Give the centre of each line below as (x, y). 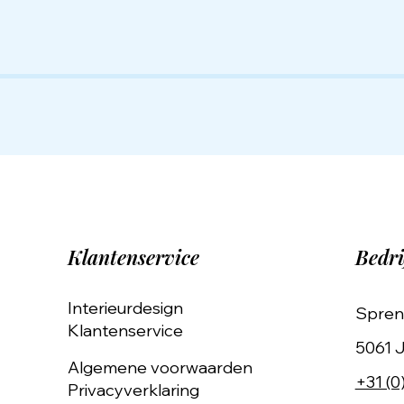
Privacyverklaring (134, 390)
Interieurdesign (126, 308)
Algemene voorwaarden (161, 367)
